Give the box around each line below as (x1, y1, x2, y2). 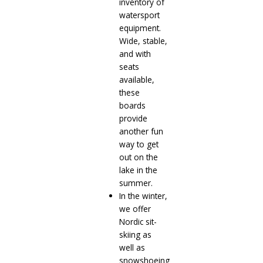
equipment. (119, 22, 161, 34)
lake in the (119, 164, 157, 176)
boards (119, 100, 146, 112)
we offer (119, 203, 151, 215)
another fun (119, 126, 163, 137)
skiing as (119, 229, 151, 241)
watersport (119, 9, 160, 21)
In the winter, (119, 190, 167, 202)
